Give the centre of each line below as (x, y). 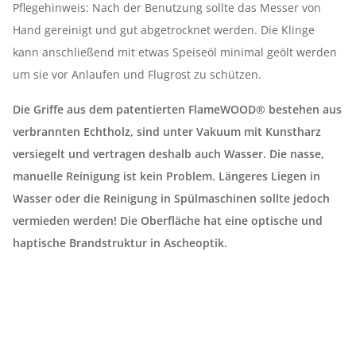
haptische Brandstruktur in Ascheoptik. (120, 243)
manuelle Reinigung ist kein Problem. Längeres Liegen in (166, 176)
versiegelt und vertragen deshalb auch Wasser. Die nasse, (168, 154)
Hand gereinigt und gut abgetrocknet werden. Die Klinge (164, 30)
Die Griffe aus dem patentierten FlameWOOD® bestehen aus (177, 109)
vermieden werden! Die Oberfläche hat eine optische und (168, 221)
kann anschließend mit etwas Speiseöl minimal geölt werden (175, 52)
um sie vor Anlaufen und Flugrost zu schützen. (137, 74)
